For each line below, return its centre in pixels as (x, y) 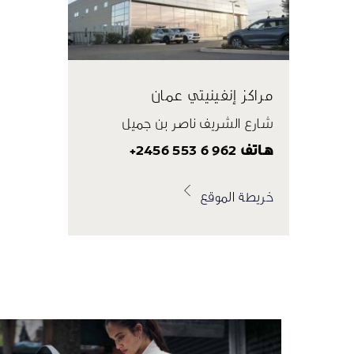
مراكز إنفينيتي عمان (212, 95)
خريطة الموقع (237, 196)
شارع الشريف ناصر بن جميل (198, 123)
